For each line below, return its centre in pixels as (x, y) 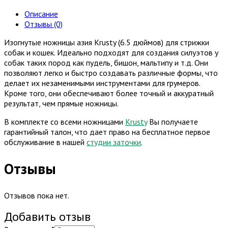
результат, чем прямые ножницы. (61, 104)
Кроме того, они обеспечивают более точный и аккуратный (109, 93)
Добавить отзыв (47, 216)
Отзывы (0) (44, 24)
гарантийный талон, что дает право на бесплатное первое (107, 132)
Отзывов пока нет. (37, 195)
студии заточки (114, 142)
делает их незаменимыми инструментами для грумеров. (102, 83)
